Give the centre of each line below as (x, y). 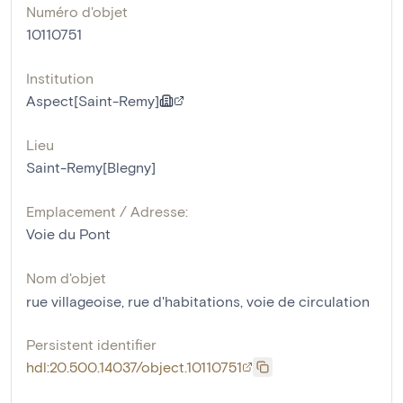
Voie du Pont (68, 234)
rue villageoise (74, 301)
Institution (60, 78)
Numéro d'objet (77, 12)
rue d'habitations (184, 301)
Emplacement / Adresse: (107, 211)
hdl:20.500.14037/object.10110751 (134, 367)
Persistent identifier (91, 345)
